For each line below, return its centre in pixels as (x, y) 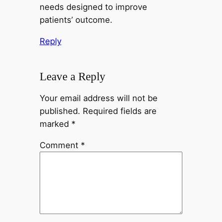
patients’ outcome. (76, 20)
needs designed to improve (93, 7)
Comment (60, 145)
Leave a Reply (72, 77)
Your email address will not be (98, 98)
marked (55, 124)
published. (60, 111)
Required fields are (119, 111)
